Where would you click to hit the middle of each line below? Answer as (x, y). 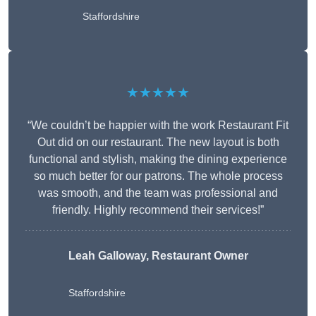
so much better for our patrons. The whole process (158, 176)
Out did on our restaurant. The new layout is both (158, 142)
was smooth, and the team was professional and (158, 193)
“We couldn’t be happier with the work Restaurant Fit (158, 126)
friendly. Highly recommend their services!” (158, 210)
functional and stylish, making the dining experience (158, 159)
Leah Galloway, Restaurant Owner (158, 256)
